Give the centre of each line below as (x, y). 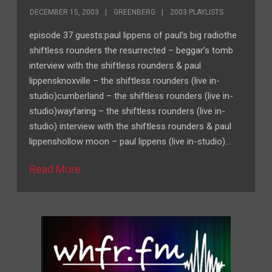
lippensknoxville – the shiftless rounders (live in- (125, 81)
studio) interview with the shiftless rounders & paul (131, 126)
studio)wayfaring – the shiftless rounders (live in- (127, 111)
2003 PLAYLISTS (197, 12)
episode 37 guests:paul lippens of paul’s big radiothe (133, 35)
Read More (55, 169)
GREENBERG (135, 12)
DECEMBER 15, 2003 (65, 12)
